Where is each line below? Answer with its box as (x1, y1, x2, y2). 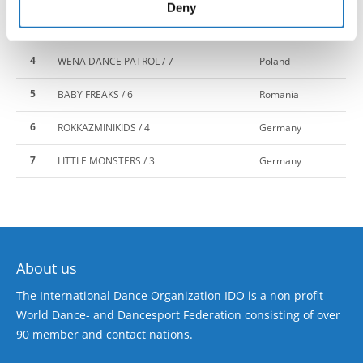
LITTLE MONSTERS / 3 (58, 153, 155, 168)
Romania (259, 87, 299, 101)
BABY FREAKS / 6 (58, 87, 133, 101)
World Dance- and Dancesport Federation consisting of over (16, 306, 340, 322)
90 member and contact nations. (16, 326, 193, 342)
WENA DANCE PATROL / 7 (58, 53, 173, 68)
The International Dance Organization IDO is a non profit (16, 287, 323, 303)
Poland (259, 53, 290, 68)
